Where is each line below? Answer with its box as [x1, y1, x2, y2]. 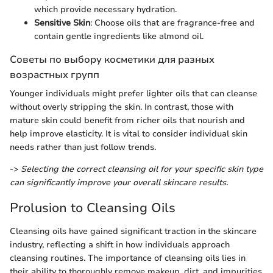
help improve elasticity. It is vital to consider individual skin [10, 128, 247, 140]
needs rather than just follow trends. [10, 141, 156, 154]
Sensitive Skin [34, 17, 90, 29]
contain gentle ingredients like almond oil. [34, 30, 204, 43]
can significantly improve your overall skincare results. [10, 177, 228, 189]
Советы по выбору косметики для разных [10, 52, 214, 67]
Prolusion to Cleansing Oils [10, 199, 175, 217]
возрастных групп [10, 68, 99, 82]
